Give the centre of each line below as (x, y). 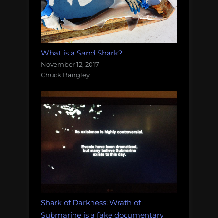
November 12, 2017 (70, 64)
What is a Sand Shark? (82, 53)
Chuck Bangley (65, 75)
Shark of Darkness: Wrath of (91, 203)
